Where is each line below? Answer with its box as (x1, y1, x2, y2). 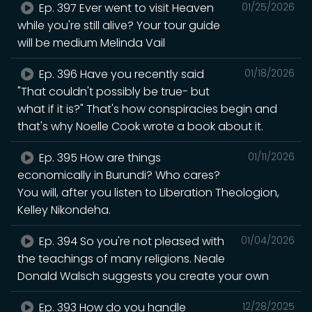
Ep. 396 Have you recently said (36, 65, 205, 82)
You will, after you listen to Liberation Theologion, (17, 184, 279, 201)
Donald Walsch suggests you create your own (17, 267, 269, 284)
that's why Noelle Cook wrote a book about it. (17, 118, 263, 134)
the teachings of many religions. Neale (17, 250, 225, 267)
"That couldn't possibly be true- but (17, 83, 210, 100)
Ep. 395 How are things (36, 149, 162, 166)
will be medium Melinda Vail (17, 34, 165, 51)
